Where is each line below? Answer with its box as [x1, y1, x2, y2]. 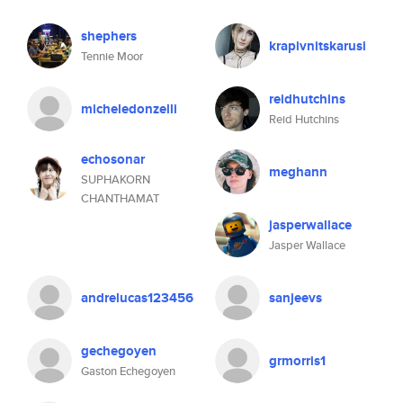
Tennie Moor [81, 48, 143, 65]
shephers [81, 26, 137, 46]
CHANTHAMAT [81, 190, 159, 207]
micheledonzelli [81, 99, 177, 119]
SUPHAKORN [81, 171, 150, 188]
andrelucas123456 [81, 288, 193, 308]
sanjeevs [269, 288, 322, 308]
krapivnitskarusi [269, 36, 366, 56]
